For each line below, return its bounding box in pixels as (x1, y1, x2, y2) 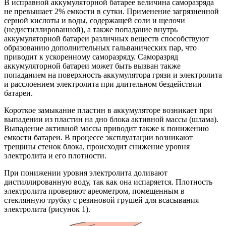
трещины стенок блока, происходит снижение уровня (4, 142, 190, 151)
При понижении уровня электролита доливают (4, 168, 167, 177)
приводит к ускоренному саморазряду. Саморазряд (4, 52, 178, 61)
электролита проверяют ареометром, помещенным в (4, 186, 185, 195)
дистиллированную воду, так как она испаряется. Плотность (4, 177, 212, 186)
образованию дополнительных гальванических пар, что (4, 43, 197, 52)
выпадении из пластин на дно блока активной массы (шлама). (4, 115, 218, 124)
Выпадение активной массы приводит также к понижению (4, 124, 209, 133)
